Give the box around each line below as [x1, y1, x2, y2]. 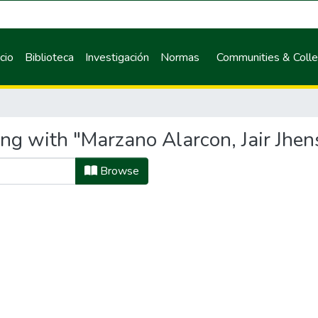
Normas [160, 49, 200, 65]
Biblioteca [25, 49, 75, 65]
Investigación [85, 49, 150, 65]
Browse [97, 163, 139, 179]
